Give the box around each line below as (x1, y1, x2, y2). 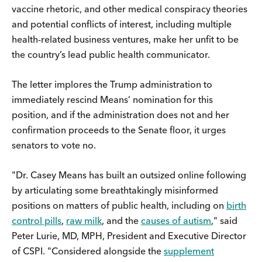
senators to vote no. (12, 139, 96, 151)
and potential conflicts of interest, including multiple (12, 18, 232, 30)
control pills (12, 214, 61, 226)
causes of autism (141, 214, 211, 226)
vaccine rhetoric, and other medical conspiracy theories (12, 2, 247, 15)
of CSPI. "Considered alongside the (12, 244, 164, 257)
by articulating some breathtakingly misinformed (12, 184, 218, 196)
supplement (164, 244, 214, 257)
